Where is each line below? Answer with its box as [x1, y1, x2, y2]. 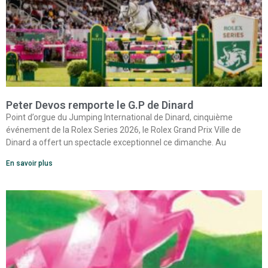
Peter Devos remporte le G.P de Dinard [6, 99, 193, 112]
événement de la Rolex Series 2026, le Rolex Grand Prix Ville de [6, 125, 241, 135]
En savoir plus [6, 159, 53, 168]
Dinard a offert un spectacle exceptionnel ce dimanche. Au [6, 138, 226, 148]
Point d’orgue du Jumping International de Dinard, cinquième [6, 112, 233, 123]
